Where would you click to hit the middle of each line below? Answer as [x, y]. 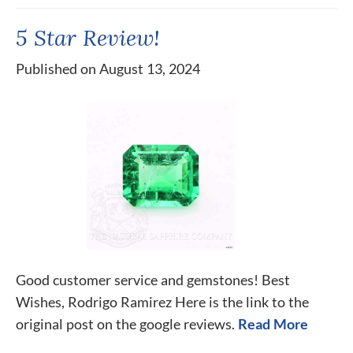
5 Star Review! [88, 37]
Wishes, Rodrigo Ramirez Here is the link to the [162, 302]
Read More [273, 324]
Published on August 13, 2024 [108, 69]
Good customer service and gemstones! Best [153, 280]
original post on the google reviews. [125, 324]
